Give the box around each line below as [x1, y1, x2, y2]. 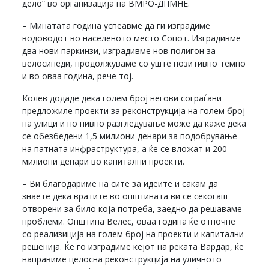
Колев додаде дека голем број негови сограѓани [22, 92, 222, 104]
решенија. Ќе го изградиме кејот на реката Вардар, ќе [22, 241, 244, 253]
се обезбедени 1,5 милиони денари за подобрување [22, 130, 238, 142]
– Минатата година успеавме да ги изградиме [22, 20, 211, 32]
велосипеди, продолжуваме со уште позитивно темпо [22, 58, 246, 70]
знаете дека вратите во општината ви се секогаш [22, 190, 228, 202]
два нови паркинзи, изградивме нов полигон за [22, 45, 216, 57]
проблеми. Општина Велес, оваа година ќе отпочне [22, 216, 238, 228]
